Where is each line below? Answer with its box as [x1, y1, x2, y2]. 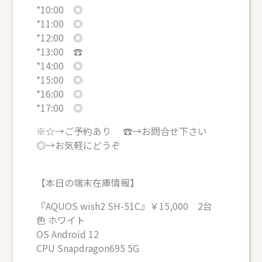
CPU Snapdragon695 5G [36, 241, 140, 256]
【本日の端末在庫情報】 [36, 175, 140, 190]
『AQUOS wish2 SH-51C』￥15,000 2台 [36, 199, 213, 213]
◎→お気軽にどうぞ [36, 138, 121, 153]
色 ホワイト [36, 213, 86, 227]
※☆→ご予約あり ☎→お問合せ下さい [36, 124, 219, 139]
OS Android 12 [36, 227, 99, 242]
